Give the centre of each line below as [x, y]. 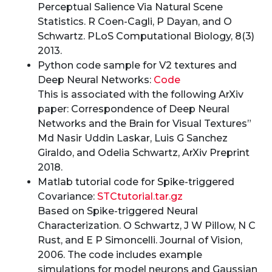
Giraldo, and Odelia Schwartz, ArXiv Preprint [144, 153]
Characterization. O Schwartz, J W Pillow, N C [147, 226]
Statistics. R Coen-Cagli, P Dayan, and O [135, 22]
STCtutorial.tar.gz [140, 196]
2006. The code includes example [120, 255]
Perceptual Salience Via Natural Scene [131, 7]
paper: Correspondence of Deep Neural [134, 109]
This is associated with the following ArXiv [141, 94]
